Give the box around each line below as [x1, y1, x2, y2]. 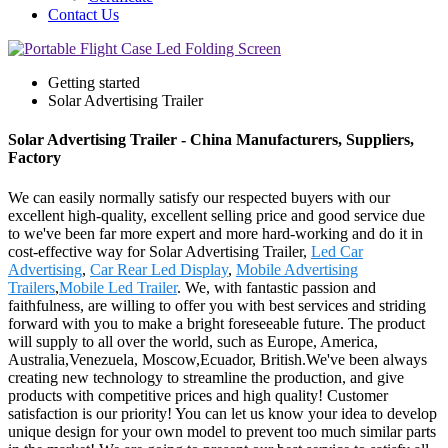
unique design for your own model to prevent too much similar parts [8, 422, 436, 440]
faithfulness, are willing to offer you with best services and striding [8, 296, 426, 314]
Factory [8, 149, 61, 167]
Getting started [48, 74, 140, 91]
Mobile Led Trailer [59, 278, 177, 296]
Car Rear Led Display [90, 260, 228, 278]
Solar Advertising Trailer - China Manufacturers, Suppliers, [8, 131, 414, 149]
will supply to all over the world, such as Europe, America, [8, 332, 378, 350]
